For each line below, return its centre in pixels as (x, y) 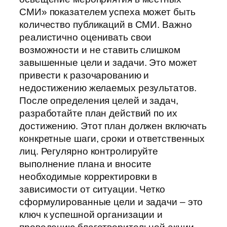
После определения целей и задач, (99, 101)
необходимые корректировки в (88, 177)
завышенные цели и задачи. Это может (108, 63)
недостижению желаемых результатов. (108, 88)
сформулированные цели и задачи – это (111, 202)
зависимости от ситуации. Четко (92, 190)
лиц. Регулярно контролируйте (89, 152)
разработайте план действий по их (98, 113)
